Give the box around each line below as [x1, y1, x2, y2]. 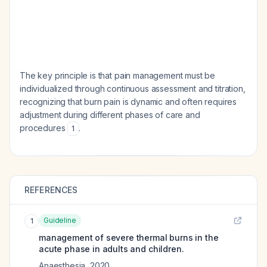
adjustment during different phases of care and [20, 110, 200, 120]
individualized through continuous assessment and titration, [20, 83, 246, 94]
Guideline [44, 216, 76, 225]
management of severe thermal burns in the [39, 232, 219, 243]
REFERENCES [24, 185, 78, 195]
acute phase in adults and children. [39, 244, 184, 254]
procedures [20, 123, 68, 133]
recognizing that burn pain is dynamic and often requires [20, 97, 237, 107]
